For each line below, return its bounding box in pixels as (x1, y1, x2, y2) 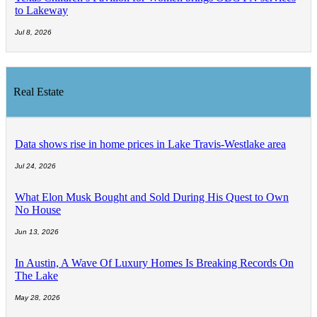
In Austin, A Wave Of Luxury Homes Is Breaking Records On (15, 257, 294, 270)
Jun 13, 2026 (15, 228, 59, 236)
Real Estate (13, 86, 64, 98)
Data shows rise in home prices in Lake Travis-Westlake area (15, 138, 286, 151)
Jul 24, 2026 (15, 162, 56, 171)
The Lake (15, 270, 58, 282)
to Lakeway (15, 4, 68, 17)
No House (15, 204, 61, 217)
